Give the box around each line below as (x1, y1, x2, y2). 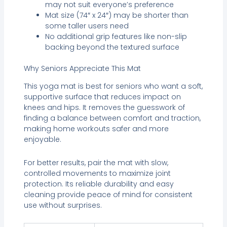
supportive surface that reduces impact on (23, 92, 181, 102)
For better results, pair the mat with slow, (23, 157, 168, 168)
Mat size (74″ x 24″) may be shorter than (45, 10, 188, 21)
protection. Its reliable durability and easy (23, 178, 174, 189)
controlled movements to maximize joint (23, 168, 171, 178)
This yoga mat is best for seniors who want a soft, (23, 81, 203, 92)
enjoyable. (23, 134, 61, 145)
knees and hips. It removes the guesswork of (23, 102, 185, 113)
